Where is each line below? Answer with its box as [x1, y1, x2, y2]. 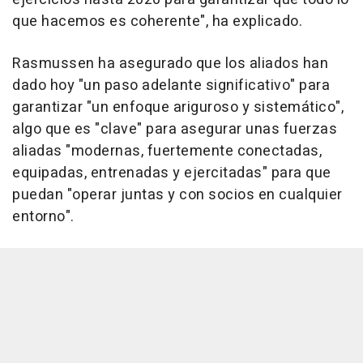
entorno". [12, 206, 75, 228]
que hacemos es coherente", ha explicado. [12, 11, 302, 32]
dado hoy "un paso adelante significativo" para [12, 75, 330, 96]
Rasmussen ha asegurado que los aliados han [12, 53, 328, 75]
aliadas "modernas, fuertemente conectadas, [12, 140, 322, 162]
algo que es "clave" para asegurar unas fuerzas [12, 118, 337, 140]
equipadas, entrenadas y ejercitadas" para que [12, 162, 331, 184]
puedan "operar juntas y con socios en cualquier [12, 184, 343, 206]
